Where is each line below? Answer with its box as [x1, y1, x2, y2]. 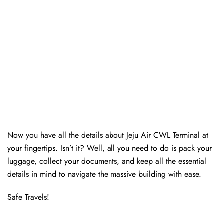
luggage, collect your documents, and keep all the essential [7, 155, 206, 167]
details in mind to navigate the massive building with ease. [7, 168, 201, 180]
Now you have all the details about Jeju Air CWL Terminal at [7, 129, 208, 141]
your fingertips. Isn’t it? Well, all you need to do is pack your [7, 142, 212, 154]
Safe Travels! [7, 191, 49, 203]
